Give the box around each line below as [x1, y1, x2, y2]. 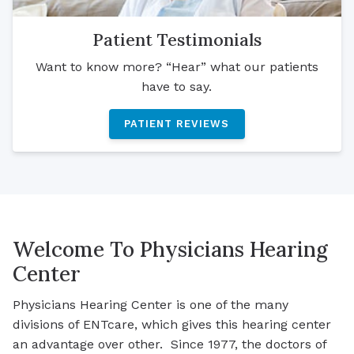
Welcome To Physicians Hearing [13, 235, 328, 262]
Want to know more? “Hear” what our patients [35, 59, 318, 75]
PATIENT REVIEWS [124, 118, 230, 130]
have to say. [141, 79, 213, 95]
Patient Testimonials [92, 28, 262, 51]
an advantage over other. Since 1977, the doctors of [13, 337, 326, 352]
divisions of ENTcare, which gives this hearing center [13, 317, 331, 333]
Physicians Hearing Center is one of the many [13, 297, 288, 313]
